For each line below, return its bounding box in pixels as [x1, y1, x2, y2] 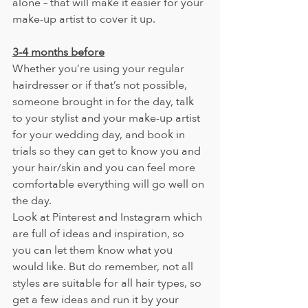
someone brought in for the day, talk [12, 93, 197, 109]
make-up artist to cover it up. [12, 11, 155, 27]
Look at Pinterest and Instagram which [12, 209, 205, 225]
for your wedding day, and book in [12, 126, 188, 142]
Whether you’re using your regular [12, 60, 187, 76]
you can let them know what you [12, 242, 175, 258]
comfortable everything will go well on [12, 176, 207, 192]
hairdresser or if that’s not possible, [12, 77, 190, 93]
